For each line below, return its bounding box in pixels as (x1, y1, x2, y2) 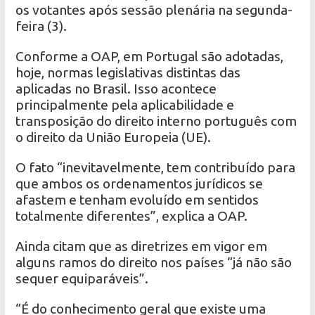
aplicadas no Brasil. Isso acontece (15, 80, 217, 96)
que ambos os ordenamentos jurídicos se (15, 175, 264, 191)
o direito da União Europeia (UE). (15, 129, 212, 145)
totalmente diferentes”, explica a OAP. (15, 207, 248, 224)
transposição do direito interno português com (15, 112, 297, 129)
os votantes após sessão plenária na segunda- (15, 1, 293, 18)
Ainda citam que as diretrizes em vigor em (15, 238, 268, 254)
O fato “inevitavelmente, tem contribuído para (15, 159, 296, 175)
